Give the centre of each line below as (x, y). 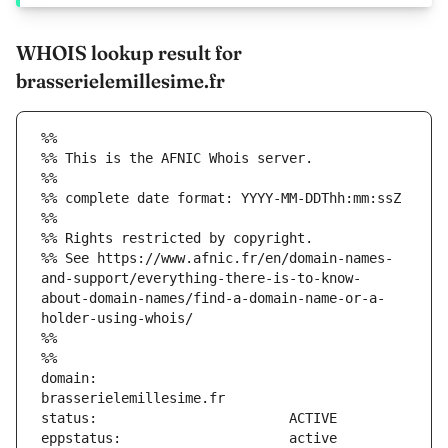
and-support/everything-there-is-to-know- (201, 278)
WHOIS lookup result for (129, 53)
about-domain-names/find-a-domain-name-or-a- (213, 298)
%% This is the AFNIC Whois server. (177, 158)
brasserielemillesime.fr (120, 81)
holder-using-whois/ (117, 318)
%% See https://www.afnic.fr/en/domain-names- (217, 258)
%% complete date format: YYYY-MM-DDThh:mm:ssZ (221, 198)
